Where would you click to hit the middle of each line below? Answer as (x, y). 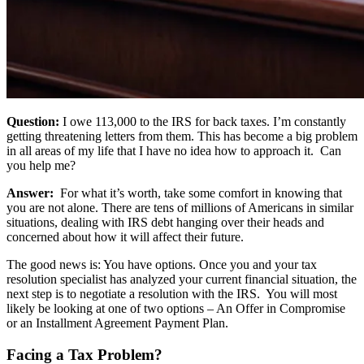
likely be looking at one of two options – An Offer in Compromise (176, 308)
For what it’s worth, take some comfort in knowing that (198, 193)
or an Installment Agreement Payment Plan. (117, 323)
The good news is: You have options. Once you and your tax (162, 264)
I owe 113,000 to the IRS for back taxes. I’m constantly (203, 121)
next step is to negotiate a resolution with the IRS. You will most (172, 293)
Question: (33, 121)
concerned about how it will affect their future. (125, 236)
